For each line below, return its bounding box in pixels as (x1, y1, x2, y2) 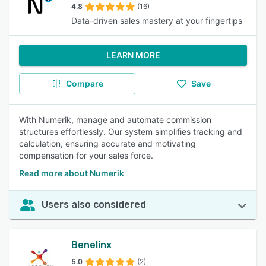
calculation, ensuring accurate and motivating (19, 138, 196, 148)
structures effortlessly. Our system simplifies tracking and (19, 126, 242, 137)
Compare (65, 78, 103, 88)
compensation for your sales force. (19, 150, 153, 160)
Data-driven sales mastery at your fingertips (71, 15, 242, 26)
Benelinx (71, 239, 112, 251)
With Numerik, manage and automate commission (19, 115, 211, 125)
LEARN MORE (106, 50, 160, 60)
